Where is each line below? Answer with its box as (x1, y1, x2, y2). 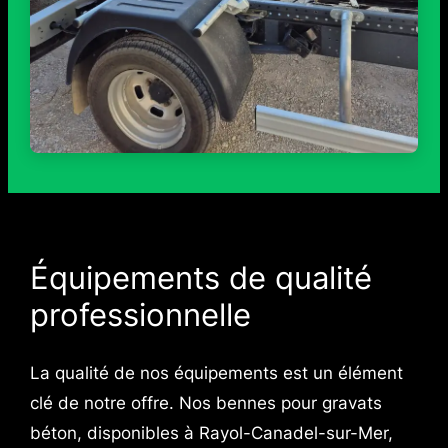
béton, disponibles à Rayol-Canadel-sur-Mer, (29, 423, 393, 444)
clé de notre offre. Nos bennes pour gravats (29, 393, 382, 414)
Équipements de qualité (29, 258, 372, 296)
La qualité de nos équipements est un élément (29, 363, 403, 384)
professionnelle (29, 295, 251, 333)
